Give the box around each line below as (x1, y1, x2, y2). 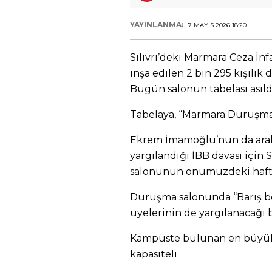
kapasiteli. (130, 248, 179, 260)
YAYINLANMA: (130, 20, 185, 29)
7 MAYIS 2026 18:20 (188, 21, 246, 29)
